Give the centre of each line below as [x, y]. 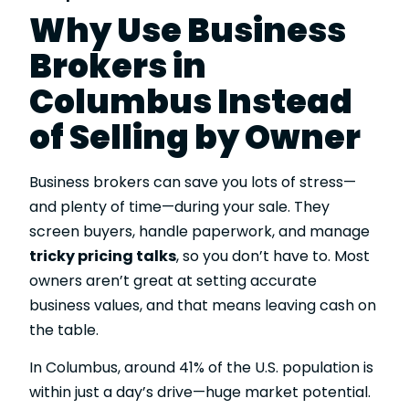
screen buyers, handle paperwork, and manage [199, 231]
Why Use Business [188, 30]
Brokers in [118, 66]
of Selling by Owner [195, 137]
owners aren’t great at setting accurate [173, 280]
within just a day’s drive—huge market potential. [200, 393]
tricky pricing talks [103, 256]
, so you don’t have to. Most [273, 256]
